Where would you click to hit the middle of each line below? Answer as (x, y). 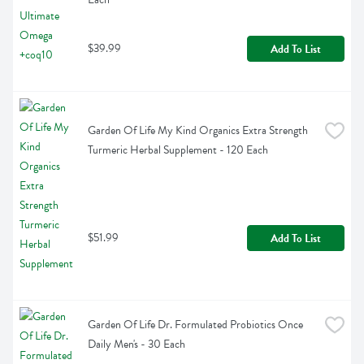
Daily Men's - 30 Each (136, 344)
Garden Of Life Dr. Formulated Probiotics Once (195, 325)
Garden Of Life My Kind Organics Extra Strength (198, 131)
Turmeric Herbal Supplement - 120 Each (178, 150)
